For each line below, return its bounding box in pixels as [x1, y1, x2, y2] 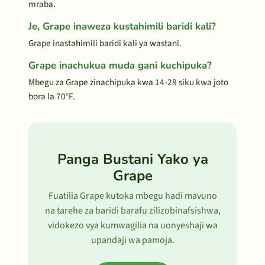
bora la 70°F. [28, 90, 75, 103]
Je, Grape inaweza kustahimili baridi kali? [28, 20, 216, 33]
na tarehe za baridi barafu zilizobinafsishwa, [44, 204, 221, 217]
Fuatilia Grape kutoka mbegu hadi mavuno [48, 189, 217, 202]
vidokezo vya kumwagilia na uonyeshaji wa [47, 219, 218, 232]
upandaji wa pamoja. [91, 234, 174, 247]
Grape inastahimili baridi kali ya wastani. [28, 37, 182, 50]
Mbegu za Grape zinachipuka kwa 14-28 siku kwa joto [28, 76, 228, 89]
